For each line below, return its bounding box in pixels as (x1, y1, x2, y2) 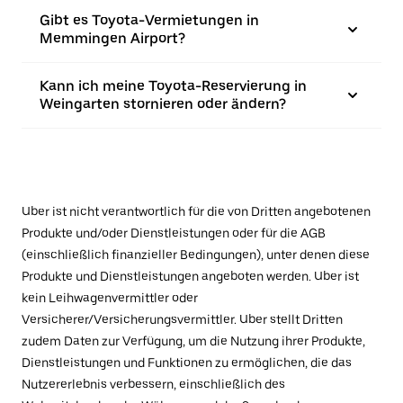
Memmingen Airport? (40, 30, 185, 47)
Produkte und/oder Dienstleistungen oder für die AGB (22, 226, 326, 240)
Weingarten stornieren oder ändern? (40, 95, 286, 112)
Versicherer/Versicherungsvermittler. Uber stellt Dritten (22, 312, 343, 327)
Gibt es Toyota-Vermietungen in (40, 12, 259, 29)
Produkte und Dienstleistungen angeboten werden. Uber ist (22, 269, 359, 283)
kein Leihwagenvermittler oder (22, 291, 198, 305)
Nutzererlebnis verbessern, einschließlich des (22, 377, 285, 391)
